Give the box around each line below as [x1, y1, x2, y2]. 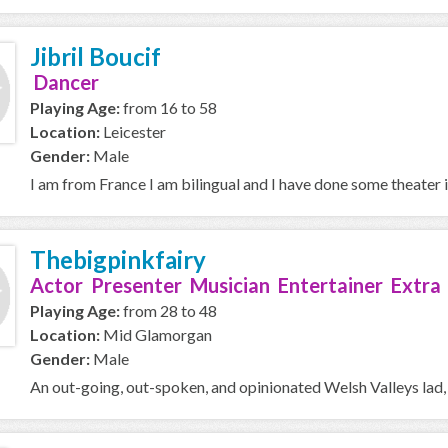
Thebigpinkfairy [30, 245, 206, 274]
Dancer [30, 70, 99, 94]
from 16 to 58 [120, 98, 217, 117]
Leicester [100, 122, 166, 141]
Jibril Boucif [30, 42, 161, 71]
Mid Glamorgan [100, 325, 212, 344]
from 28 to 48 [120, 301, 217, 320]
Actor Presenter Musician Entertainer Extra [30, 273, 441, 297]
